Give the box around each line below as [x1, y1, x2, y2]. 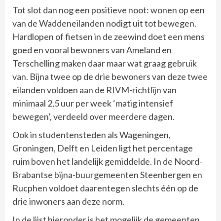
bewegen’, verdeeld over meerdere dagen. [12, 110, 175, 122]
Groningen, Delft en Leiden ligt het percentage [12, 142, 193, 153]
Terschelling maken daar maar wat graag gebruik [12, 57, 197, 69]
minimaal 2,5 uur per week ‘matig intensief [12, 97, 173, 109]
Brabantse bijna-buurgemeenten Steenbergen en [12, 169, 202, 180]
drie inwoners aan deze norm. [12, 195, 124, 207]
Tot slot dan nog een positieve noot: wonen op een [12, 4, 205, 15]
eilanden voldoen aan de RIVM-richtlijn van [12, 84, 177, 95]
